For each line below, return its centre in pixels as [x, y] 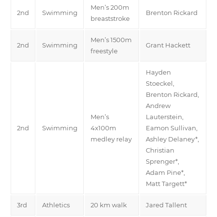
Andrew [158, 105]
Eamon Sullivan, [172, 128]
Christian [160, 150]
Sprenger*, [163, 161]
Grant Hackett [168, 45]
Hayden [158, 72]
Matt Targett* [166, 183]
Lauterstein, [165, 116]
